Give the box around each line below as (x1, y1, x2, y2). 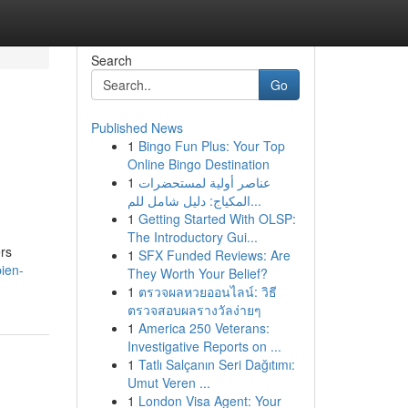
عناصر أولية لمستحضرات (138, 173, 270, 191)
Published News (90, 118, 183, 137)
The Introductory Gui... (127, 228, 258, 246)
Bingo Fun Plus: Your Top (138, 137, 285, 155)
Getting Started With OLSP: (138, 209, 296, 228)
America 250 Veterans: (138, 319, 270, 337)
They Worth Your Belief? (127, 264, 268, 282)
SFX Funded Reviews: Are (138, 246, 291, 264)
